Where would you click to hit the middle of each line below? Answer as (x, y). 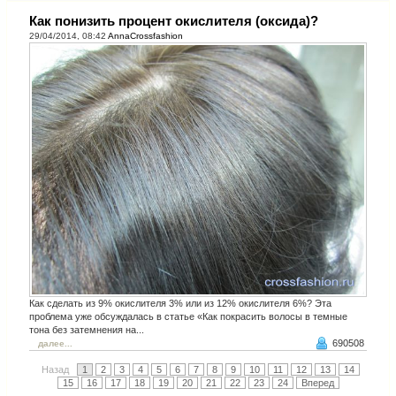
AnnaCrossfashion (145, 35)
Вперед (317, 382)
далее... (55, 343)
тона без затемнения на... (87, 329)
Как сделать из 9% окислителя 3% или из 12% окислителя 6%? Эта (180, 303)
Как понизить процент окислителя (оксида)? (174, 20)
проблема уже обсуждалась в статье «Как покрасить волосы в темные (188, 316)
